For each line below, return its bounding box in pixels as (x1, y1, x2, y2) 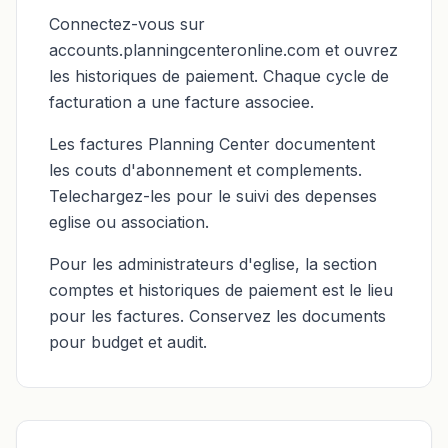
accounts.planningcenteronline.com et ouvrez (49, 40, 398, 60)
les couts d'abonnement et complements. (49, 160, 362, 180)
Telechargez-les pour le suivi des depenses (49, 186, 377, 206)
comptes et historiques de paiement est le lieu (49, 280, 393, 300)
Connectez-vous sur (49, 14, 205, 34)
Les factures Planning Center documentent (49, 134, 375, 154)
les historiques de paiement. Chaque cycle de (49, 66, 389, 86)
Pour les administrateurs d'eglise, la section (49, 254, 377, 274)
